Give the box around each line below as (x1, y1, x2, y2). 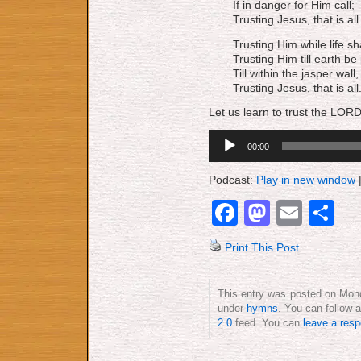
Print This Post (225, 240, 299, 254)
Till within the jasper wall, (233, 66, 359, 80)
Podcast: (209, 172, 256, 186)
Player (208, 142, 236, 154)
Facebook (238, 197, 352, 227)
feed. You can (232, 316, 303, 329)
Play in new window (256, 172, 355, 186)
